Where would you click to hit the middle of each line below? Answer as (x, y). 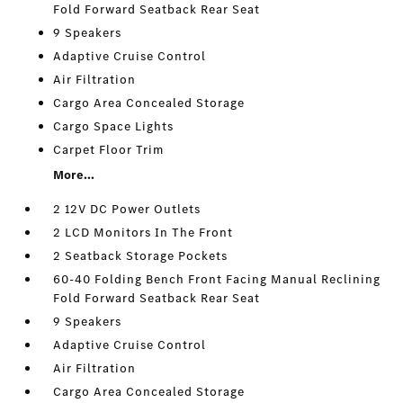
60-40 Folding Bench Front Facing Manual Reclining (217, 280)
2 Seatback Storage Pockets (141, 256)
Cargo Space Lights (114, 127)
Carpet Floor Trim (109, 150)
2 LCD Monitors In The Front (143, 233)
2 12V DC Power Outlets (127, 210)
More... (74, 175)
